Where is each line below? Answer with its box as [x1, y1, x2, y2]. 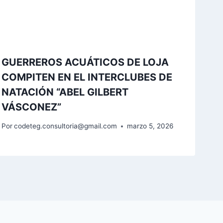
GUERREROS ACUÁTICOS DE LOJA [1, 56, 169, 68]
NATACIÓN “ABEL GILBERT [1, 86, 128, 98]
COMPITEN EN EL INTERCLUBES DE [1, 71, 172, 83]
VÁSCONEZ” [1, 101, 61, 113]
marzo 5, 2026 [126, 122, 173, 130]
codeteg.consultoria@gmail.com [13, 122, 117, 130]
